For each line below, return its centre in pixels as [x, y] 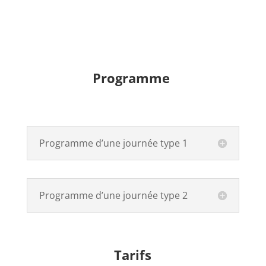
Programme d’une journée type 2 [113, 196]
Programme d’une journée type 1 [113, 143]
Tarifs [133, 255]
